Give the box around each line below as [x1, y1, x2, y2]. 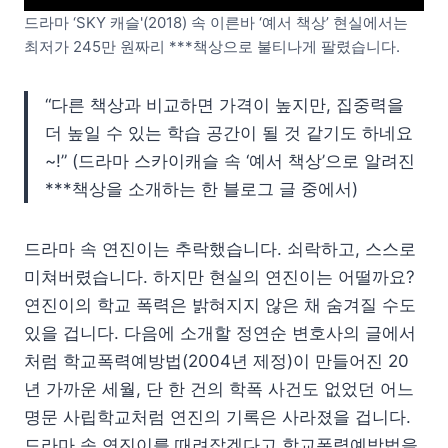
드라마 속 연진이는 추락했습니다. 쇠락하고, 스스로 [24, 238, 416, 259]
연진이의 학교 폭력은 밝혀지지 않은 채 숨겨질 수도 [24, 294, 416, 315]
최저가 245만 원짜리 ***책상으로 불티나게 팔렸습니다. [24, 36, 400, 56]
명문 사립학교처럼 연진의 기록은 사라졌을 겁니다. [24, 406, 411, 427]
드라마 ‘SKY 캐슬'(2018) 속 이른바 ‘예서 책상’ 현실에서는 [24, 12, 408, 32]
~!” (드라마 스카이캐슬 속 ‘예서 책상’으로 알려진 [45, 150, 415, 171]
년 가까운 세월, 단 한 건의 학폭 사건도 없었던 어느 [24, 378, 414, 399]
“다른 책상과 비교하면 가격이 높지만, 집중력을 [45, 94, 404, 115]
